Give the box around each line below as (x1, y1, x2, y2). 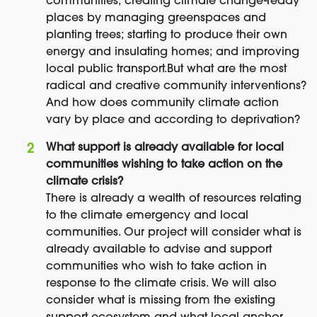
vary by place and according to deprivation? (46, 115, 300, 126)
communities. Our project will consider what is (46, 227, 301, 238)
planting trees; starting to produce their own (46, 30, 287, 41)
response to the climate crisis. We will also (46, 278, 277, 289)
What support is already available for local (46, 142, 284, 154)
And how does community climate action (46, 98, 279, 109)
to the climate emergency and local (46, 210, 248, 221)
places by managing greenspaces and (46, 13, 266, 24)
